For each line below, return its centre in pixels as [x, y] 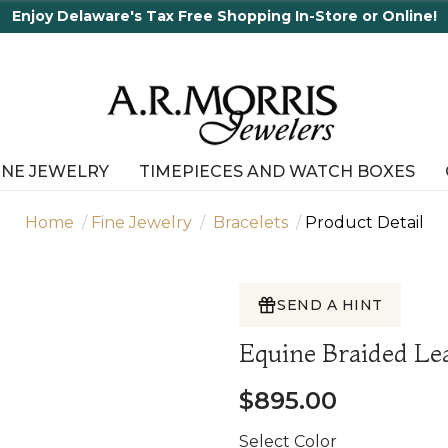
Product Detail [364, 223]
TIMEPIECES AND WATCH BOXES [276, 172]
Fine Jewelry [141, 223]
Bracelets [250, 223]
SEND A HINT [330, 305]
